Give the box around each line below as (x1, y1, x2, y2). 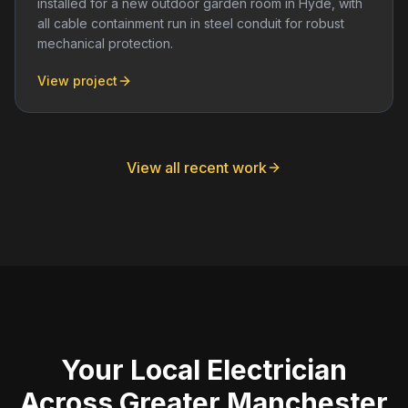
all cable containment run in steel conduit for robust (37, 15, 344, 31)
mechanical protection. (37, 35, 173, 51)
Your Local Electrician (61, 352, 347, 386)
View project (37, 72, 117, 88)
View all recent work (127, 158, 267, 177)
